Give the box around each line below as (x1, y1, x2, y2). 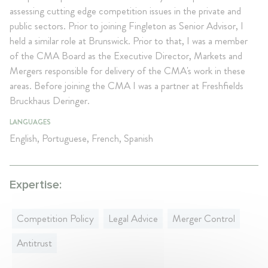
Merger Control (172, 211, 235, 226)
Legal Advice (108, 211, 158, 226)
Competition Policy (17, 211, 94, 226)
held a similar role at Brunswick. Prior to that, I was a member (10, 33, 248, 48)
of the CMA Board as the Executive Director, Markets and (10, 48, 242, 63)
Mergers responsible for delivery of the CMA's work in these (10, 63, 245, 78)
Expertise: (10, 177, 62, 192)
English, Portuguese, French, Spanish (10, 130, 153, 145)
